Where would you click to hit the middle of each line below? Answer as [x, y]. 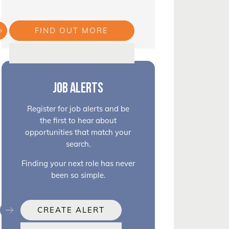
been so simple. [78, 175]
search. [78, 144]
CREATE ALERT [71, 210]
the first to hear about [78, 121]
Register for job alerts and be [78, 109]
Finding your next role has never [78, 164]
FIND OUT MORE [72, 30]
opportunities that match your [78, 132]
